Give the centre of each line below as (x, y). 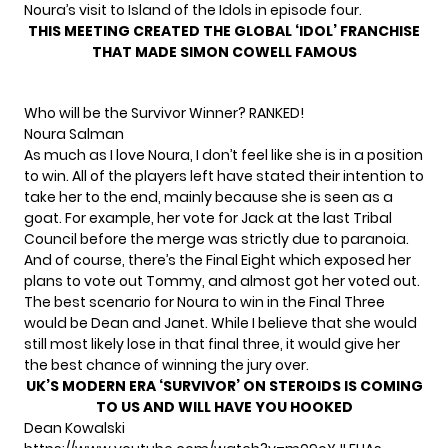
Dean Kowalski (74, 428)
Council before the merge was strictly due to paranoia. (216, 239)
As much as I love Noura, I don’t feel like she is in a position (223, 155)
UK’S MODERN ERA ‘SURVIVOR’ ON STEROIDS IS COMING (224, 386)
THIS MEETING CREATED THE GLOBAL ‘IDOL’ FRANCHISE (224, 31)
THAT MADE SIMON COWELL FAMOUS (224, 52)
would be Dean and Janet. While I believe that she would (220, 323)
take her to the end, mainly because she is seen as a (208, 197)
